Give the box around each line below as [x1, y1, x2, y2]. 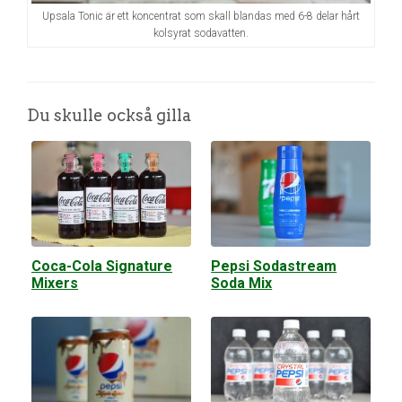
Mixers [31, 275, 78, 293]
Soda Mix [211, 275, 273, 293]
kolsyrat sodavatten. [153, 26, 249, 39]
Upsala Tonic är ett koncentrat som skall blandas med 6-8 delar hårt [42, 9, 360, 22]
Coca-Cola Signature [31, 258, 172, 275]
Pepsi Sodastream [211, 258, 337, 275]
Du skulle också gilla [27, 106, 191, 126]
